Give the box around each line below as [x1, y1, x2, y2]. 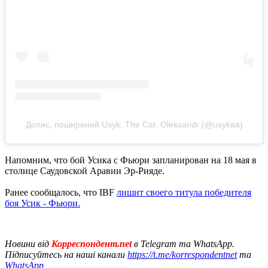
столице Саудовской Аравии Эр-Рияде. [5, 166, 165, 176]
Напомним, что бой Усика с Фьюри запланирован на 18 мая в [5, 155, 257, 166]
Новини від [5, 239, 49, 249]
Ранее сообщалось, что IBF [5, 187, 117, 198]
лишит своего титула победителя [117, 187, 251, 198]
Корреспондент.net [49, 239, 134, 249]
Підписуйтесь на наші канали [5, 249, 127, 260]
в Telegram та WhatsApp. [134, 239, 234, 249]
